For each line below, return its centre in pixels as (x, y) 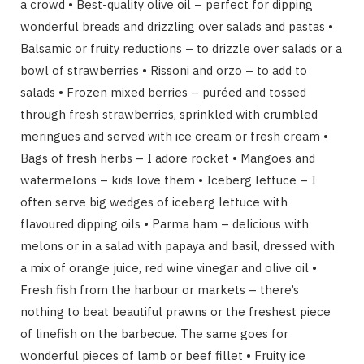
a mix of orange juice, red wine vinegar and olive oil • (169, 267)
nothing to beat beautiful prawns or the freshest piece (175, 311)
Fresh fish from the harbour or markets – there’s (160, 289)
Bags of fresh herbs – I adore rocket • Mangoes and (168, 158)
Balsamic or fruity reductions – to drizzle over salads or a (181, 48)
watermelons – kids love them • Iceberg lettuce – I (168, 180)
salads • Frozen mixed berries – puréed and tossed (163, 92)
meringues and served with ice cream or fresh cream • (174, 136)
